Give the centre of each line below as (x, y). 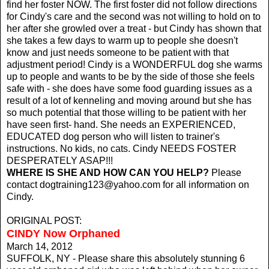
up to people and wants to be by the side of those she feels (131, 76)
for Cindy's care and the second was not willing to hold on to (134, 16)
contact (23, 184)
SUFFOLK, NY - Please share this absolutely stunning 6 (126, 258)
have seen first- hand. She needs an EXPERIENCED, (121, 124)
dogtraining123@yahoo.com (100, 184)
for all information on (205, 184)
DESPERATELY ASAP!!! (60, 160)
